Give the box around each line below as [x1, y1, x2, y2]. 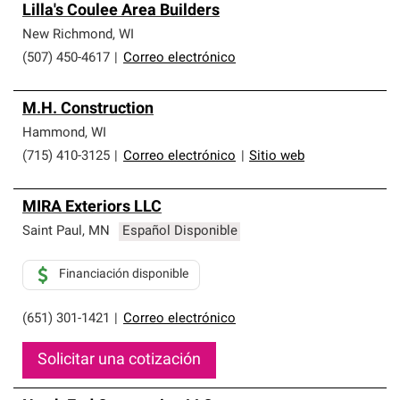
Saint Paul [22, 225, 82, 238]
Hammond [22, 127, 85, 140]
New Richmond [22, 29, 112, 42]
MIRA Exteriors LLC [22, 199, 162, 216]
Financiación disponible [59, 268, 188, 281]
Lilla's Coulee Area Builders [22, 3, 220, 20]
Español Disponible [121, 225, 237, 238]
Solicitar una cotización [37, 352, 201, 369]
